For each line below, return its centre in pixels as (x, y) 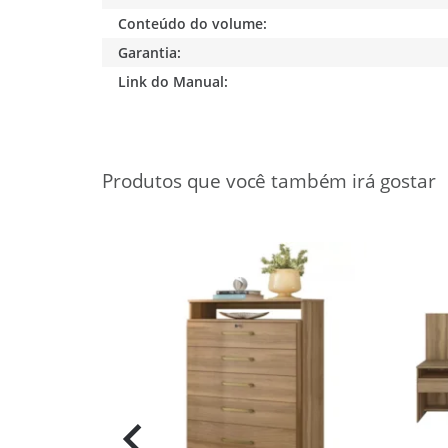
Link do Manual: (173, 81)
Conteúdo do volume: (193, 23)
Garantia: (150, 52)
